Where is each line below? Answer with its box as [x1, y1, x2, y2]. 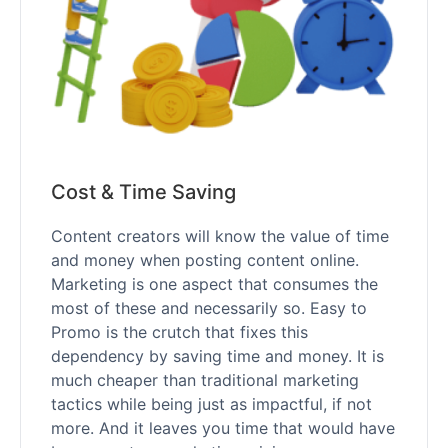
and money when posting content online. [51, 249, 359, 270]
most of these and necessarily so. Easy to [51, 297, 367, 318]
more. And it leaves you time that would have [51, 417, 395, 438]
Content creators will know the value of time [51, 225, 389, 246]
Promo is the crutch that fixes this [51, 321, 308, 342]
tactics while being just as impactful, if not [51, 393, 372, 414]
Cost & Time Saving [51, 179, 236, 204]
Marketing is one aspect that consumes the [51, 273, 378, 294]
